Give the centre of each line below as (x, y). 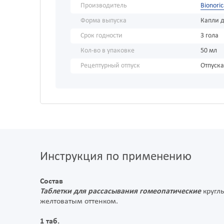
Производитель (104, 6)
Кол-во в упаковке (107, 51)
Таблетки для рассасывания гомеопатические (120, 192)
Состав (51, 182)
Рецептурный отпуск (110, 66)
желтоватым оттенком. (79, 202)
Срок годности (101, 36)
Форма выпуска (103, 21)
